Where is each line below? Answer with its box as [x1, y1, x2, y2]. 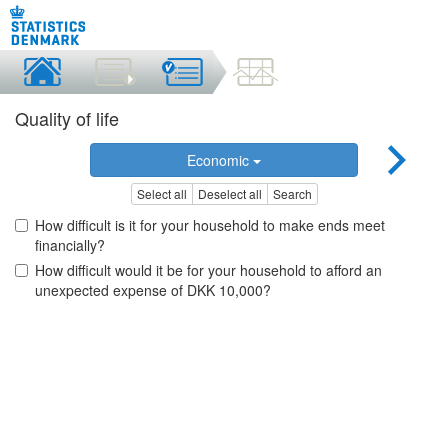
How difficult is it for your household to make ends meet [35, 215, 385, 236]
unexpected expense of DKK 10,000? [35, 280, 271, 301]
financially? [35, 235, 105, 256]
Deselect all [197, 185, 262, 203]
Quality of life [15, 105, 119, 131]
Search [272, 185, 312, 203]
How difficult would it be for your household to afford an [35, 260, 382, 281]
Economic [186, 150, 253, 170]
